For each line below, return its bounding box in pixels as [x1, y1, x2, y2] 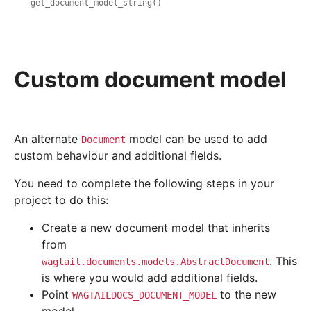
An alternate [14, 132, 81, 146]
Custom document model [14, 66, 287, 94]
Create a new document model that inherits [42, 221, 270, 235]
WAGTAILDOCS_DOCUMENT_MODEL [72, 289, 217, 301]
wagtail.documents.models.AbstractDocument [42, 256, 269, 268]
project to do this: [14, 193, 108, 208]
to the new [217, 287, 276, 302]
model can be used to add [126, 132, 267, 146]
